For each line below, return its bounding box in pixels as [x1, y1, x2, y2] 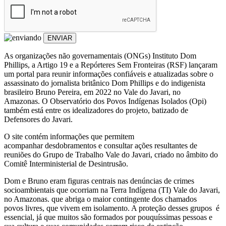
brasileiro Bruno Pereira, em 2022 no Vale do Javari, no [4, 87, 181, 96]
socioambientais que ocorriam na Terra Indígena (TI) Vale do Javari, [4, 185, 220, 194]
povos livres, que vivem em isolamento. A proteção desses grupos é [4, 203, 219, 212]
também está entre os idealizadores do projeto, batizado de [4, 105, 188, 115]
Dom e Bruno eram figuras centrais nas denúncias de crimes [4, 176, 194, 185]
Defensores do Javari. [4, 115, 73, 124]
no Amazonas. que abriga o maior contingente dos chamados [4, 194, 197, 203]
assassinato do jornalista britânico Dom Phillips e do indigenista [4, 78, 205, 87]
